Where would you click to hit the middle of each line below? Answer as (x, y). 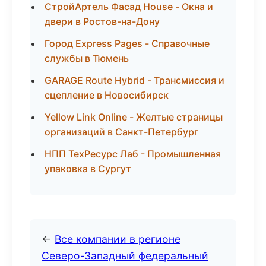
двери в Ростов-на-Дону (102, 21)
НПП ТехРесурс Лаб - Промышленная (133, 154)
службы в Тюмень (87, 58)
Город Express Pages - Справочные (127, 43)
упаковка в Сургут (88, 169)
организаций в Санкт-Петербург (121, 132)
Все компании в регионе (118, 239)
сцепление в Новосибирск (107, 95)
